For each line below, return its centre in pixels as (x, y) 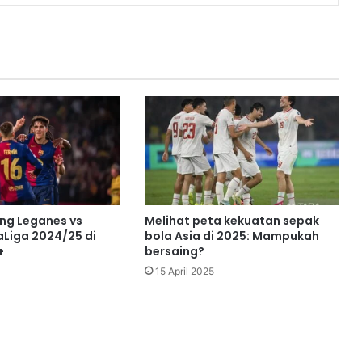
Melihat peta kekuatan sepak (232, 221)
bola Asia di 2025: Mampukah (232, 236)
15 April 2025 (184, 271)
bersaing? (174, 252)
